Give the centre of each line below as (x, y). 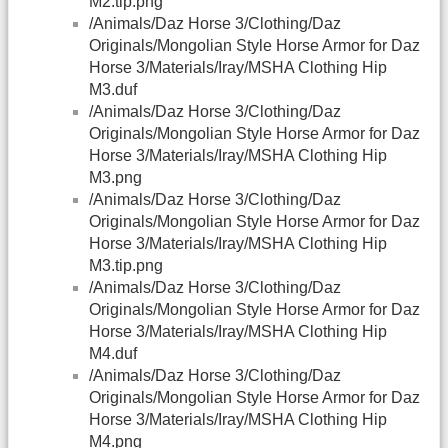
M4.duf (113, 354)
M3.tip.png (126, 266)
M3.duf (113, 90)
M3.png (115, 178)
